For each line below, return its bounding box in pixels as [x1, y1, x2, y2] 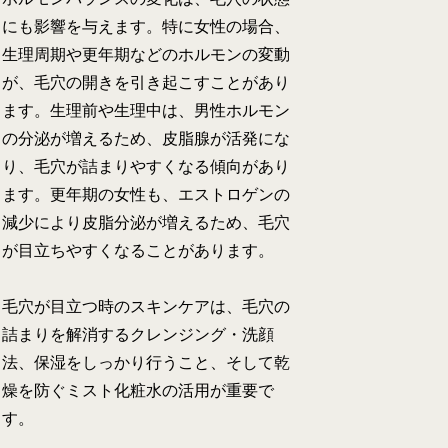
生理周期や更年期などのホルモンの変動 [2, 45, 291, 63]
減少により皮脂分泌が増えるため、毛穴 [2, 213, 291, 231]
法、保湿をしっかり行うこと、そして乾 [2, 354, 291, 372]
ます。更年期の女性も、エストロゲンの [2, 185, 291, 203]
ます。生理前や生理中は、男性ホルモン [2, 101, 291, 119]
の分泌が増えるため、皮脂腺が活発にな [2, 129, 291, 147]
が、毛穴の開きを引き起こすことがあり [2, 73, 291, 91]
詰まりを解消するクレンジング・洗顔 [2, 326, 275, 344]
